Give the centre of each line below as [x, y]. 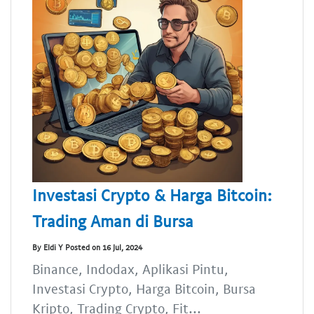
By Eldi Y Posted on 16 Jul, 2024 [87, 247]
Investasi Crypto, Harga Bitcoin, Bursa [144, 288]
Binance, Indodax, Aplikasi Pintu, [130, 268]
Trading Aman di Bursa [113, 220]
